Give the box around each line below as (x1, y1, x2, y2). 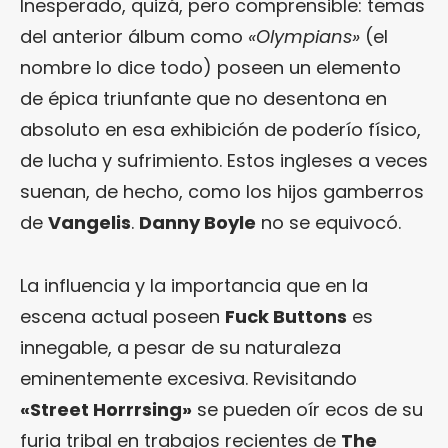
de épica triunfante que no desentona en (20, 86, 387, 112)
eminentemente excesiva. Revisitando (20, 366, 357, 392)
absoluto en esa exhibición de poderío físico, (20, 117, 421, 143)
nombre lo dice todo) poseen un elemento (20, 55, 401, 81)
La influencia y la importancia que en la (20, 273, 368, 299)
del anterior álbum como (20, 24, 248, 50)
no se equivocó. (256, 210, 401, 236)
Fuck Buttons (225, 304, 347, 330)
